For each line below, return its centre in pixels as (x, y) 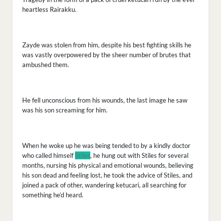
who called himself (49, 156)
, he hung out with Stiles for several (139, 156)
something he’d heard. (53, 195)
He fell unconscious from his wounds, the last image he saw (105, 100)
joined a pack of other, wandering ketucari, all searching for (104, 185)
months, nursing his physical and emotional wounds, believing (108, 166)
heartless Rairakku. (49, 10)
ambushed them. (46, 65)
